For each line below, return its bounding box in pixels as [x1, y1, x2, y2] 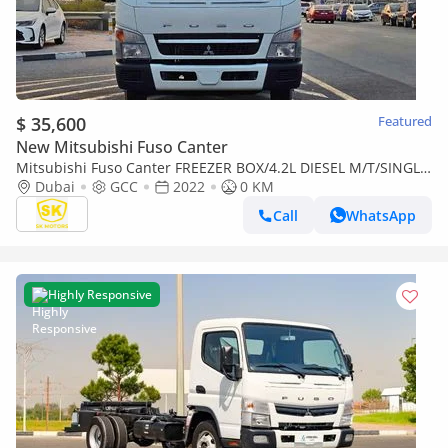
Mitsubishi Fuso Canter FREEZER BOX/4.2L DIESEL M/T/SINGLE [16, 158, 428, 177]
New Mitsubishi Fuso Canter [16, 136, 228, 158]
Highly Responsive [48, 286, 152, 303]
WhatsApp [346, 205, 416, 225]
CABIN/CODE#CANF [16, 177, 146, 196]
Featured [378, 112, 432, 130]
